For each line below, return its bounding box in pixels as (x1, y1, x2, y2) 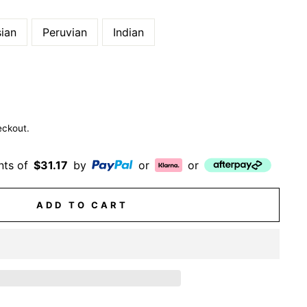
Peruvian (42, 25, 87, 39)
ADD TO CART (36, 199, 128, 211)
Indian (113, 25, 144, 39)
